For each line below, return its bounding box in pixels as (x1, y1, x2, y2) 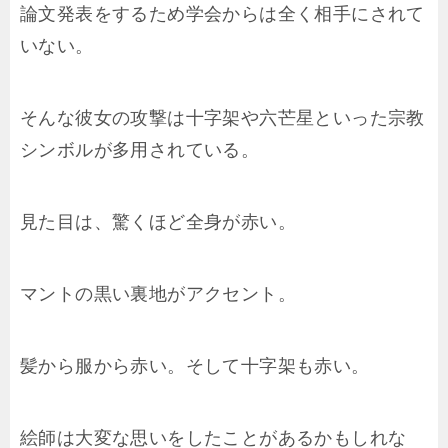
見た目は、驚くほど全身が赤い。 (20, 205, 296, 239)
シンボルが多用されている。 (20, 133, 260, 167)
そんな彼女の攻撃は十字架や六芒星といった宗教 (20, 101, 425, 135)
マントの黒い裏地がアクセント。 (20, 277, 296, 311)
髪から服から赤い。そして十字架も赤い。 (20, 349, 370, 383)
